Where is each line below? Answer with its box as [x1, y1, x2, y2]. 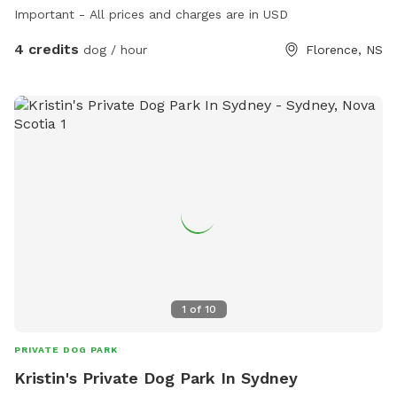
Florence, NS [306, 43, 383, 58]
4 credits [14, 41, 79, 58]
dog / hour [79, 43, 147, 58]
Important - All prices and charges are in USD [14, 7, 288, 22]
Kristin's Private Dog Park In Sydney [14, 368, 298, 387]
